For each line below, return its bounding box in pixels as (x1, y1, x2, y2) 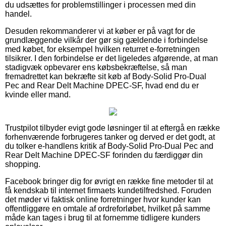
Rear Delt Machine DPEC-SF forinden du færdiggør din (5, 150, 203, 159)
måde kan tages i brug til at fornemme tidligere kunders (5, 213, 200, 222)
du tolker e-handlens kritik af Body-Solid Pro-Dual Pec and (5, 141, 213, 150)
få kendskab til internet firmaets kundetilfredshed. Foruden (5, 186, 211, 195)
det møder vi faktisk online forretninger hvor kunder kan (5, 195, 201, 204)
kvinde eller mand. (5, 90, 71, 99)
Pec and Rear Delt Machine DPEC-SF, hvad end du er (5, 81, 199, 90)
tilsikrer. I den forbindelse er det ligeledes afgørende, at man (5, 53, 218, 63)
